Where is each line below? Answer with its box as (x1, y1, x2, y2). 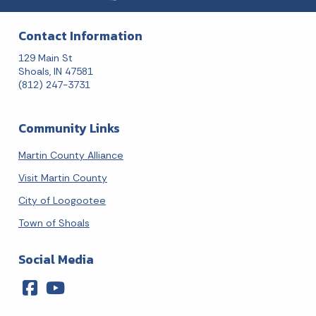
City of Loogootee (18, 194, 106, 207)
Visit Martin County (18, 171, 107, 185)
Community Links (18, 119, 120, 138)
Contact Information (18, 27, 142, 46)
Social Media (18, 250, 94, 269)
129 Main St (18, 51, 73, 65)
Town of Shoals (18, 217, 90, 230)
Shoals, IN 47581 (18, 65, 93, 78)
